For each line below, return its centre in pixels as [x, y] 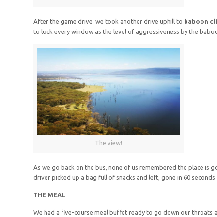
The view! [109, 143]
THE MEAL [50, 194]
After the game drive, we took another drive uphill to [108, 22]
